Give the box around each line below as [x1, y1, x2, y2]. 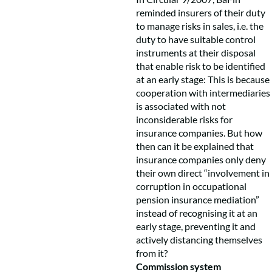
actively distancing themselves [136, 234, 262, 245]
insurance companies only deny [136, 154, 266, 165]
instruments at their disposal [136, 47, 256, 58]
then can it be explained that [136, 140, 254, 152]
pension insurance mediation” [136, 194, 259, 205]
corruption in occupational [136, 180, 246, 192]
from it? [136, 247, 168, 259]
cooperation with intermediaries [136, 87, 270, 98]
